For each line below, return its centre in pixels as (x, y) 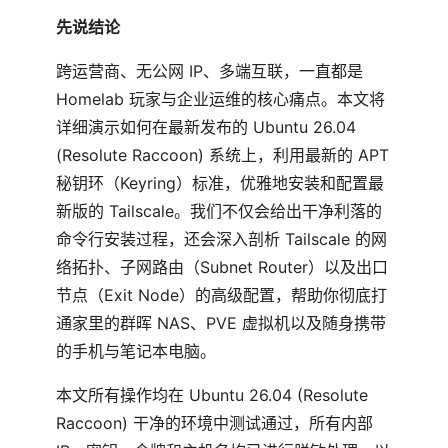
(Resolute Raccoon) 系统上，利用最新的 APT (222, 154)
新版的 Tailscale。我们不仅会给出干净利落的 (219, 210)
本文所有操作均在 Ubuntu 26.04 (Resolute (212, 394)
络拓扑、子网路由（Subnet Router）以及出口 (222, 266)
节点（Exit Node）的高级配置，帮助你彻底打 (221, 294)
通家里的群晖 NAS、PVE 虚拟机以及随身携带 (221, 322)
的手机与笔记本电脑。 (136, 350)
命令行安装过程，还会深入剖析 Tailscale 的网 (221, 238)
